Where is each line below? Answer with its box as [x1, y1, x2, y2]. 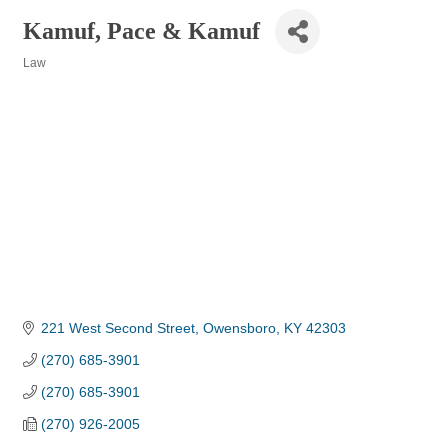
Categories [22, 70, 85, 83]
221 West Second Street [40, 320, 195, 337]
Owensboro [202, 320, 276, 337]
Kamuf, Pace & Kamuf [23, 18, 260, 44]
